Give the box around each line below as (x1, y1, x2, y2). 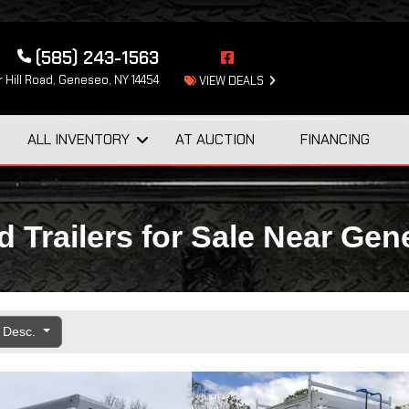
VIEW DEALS (196, 72, 264, 89)
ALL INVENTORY (26, 129, 130, 149)
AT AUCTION (174, 129, 255, 149)
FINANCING (299, 129, 370, 149)
